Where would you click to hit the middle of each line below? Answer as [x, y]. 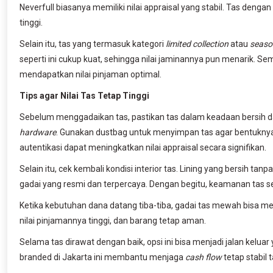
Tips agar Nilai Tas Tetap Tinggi [84, 95]
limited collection [197, 44]
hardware [38, 132]
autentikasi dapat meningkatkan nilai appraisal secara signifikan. [143, 147]
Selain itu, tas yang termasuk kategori [93, 44]
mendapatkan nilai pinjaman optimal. [90, 74]
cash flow [204, 257]
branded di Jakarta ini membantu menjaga [102, 257]
